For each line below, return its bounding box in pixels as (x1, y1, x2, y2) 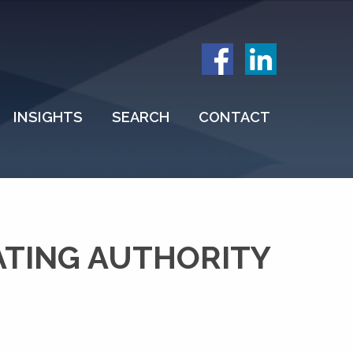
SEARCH (111, 109, 169, 126)
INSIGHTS (13, 109, 84, 126)
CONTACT (198, 109, 270, 126)
